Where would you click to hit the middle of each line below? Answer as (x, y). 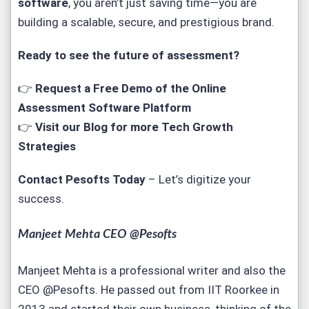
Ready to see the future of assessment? (129, 55)
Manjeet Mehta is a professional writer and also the (152, 270)
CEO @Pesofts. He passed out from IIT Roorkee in (149, 290)
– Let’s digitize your (198, 179)
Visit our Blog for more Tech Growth (134, 127)
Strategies (47, 146)
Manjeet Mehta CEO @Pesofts (97, 235)
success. (41, 199)
